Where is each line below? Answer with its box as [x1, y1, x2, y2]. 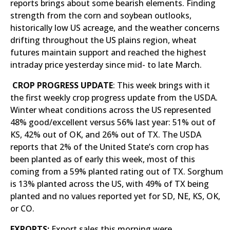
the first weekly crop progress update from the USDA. [10, 92, 218, 103]
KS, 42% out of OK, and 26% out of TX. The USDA [10, 129, 201, 140]
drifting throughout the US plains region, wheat [10, 34, 197, 46]
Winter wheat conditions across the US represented [10, 104, 211, 116]
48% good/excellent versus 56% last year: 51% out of [10, 117, 216, 128]
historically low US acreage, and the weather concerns [10, 22, 220, 33]
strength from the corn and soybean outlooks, [10, 10, 191, 21]
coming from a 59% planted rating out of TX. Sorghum [10, 166, 223, 177]
